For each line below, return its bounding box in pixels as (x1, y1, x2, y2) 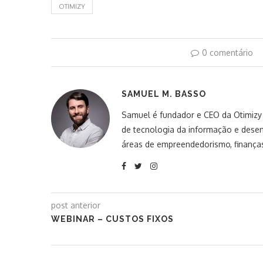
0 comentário (202, 48, 253, 58)
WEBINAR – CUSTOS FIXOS (51, 214, 174, 224)
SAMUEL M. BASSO (122, 89, 206, 99)
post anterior (51, 200, 100, 210)
